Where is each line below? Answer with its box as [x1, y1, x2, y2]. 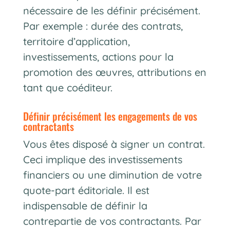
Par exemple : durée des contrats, [23, 19, 183, 32]
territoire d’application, [23, 34, 130, 48]
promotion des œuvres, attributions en [23, 65, 206, 79]
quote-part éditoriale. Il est [23, 183, 149, 197]
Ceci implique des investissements [23, 152, 182, 166]
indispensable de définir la [23, 199, 147, 212]
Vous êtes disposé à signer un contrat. [23, 137, 205, 150]
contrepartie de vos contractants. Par [23, 214, 201, 227]
